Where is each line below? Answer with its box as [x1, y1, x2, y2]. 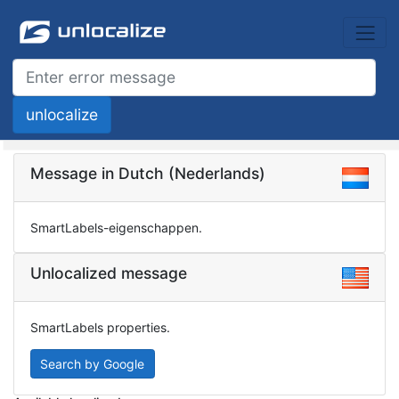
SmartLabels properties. [29, 319, 170, 335]
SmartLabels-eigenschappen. [29, 219, 202, 235]
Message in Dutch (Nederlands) [29, 163, 265, 183]
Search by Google [40, 355, 144, 371]
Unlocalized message [29, 263, 187, 282]
